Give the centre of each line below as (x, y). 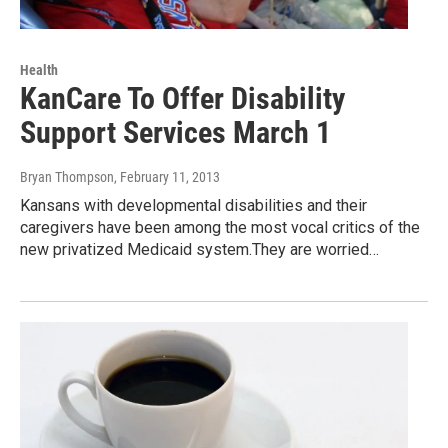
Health (39, 70)
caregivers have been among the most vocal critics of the (220, 228)
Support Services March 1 (175, 133)
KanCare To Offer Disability (182, 99)
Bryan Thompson (67, 177)
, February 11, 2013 (167, 177)
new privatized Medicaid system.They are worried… (199, 250)
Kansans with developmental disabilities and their (193, 206)
